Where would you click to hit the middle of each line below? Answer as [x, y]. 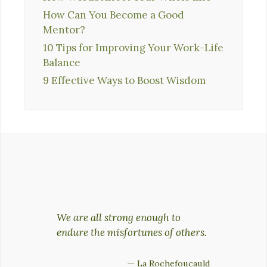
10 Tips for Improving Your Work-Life [133, 48]
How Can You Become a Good [114, 15]
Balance [62, 63]
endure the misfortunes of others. [132, 233]
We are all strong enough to [119, 218]
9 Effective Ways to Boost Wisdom [124, 81]
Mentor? [64, 30]
